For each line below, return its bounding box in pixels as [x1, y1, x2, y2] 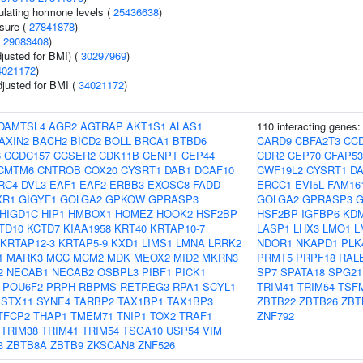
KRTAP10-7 [150, 220, 205, 236]
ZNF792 [257, 308, 294, 323]
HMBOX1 [68, 206, 112, 221]
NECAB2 [52, 264, 94, 280]
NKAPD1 [296, 235, 338, 250]
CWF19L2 [257, 162, 303, 177]
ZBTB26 [299, 293, 338, 309]
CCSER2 [53, 147, 96, 163]
